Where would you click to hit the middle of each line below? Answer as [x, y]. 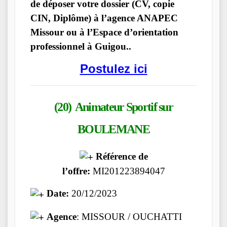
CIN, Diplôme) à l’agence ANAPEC [104, 18]
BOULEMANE [113, 129]
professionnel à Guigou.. [81, 46]
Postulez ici [113, 68]
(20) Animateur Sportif [106, 107]
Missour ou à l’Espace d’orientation [104, 32]
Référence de [120, 157]
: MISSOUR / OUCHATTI [129, 216]
